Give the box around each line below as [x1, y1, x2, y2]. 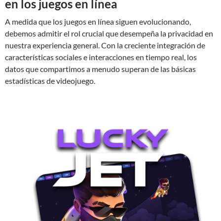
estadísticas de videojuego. [5, 75, 95, 85]
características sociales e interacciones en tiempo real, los [5, 52, 197, 62]
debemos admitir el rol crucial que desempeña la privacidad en [5, 28, 213, 38]
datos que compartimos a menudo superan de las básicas [5, 64, 196, 74]
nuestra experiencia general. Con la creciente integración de [5, 40, 205, 50]
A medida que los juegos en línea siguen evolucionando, [5, 16, 191, 26]
